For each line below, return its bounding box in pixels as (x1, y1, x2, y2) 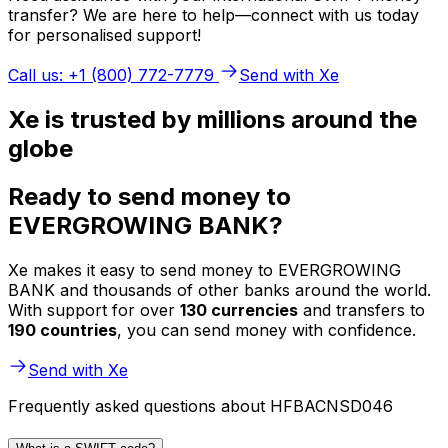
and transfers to (298, 300, 425, 321)
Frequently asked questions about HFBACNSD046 (8, 396, 393, 417)
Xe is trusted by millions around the (8, 104, 417, 134)
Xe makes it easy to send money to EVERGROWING (8, 260, 401, 281)
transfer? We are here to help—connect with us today (8, 4, 419, 25)
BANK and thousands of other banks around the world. (8, 280, 431, 301)
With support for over (8, 300, 180, 321)
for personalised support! (8, 24, 201, 45)
